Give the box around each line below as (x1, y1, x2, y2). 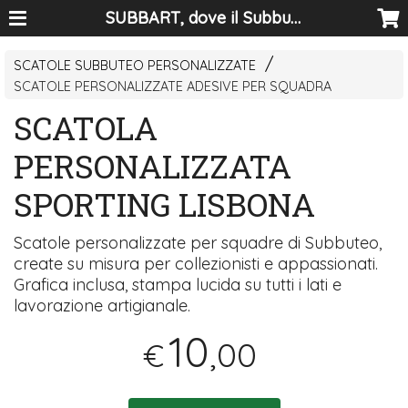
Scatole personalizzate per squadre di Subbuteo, (14, 232, 382, 254)
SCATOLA (14, 107, 158, 149)
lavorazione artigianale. (14, 295, 191, 317)
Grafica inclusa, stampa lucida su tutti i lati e (14, 274, 342, 296)
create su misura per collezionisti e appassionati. (14, 253, 379, 275)
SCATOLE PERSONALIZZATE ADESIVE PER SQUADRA (14, 78, 332, 96)
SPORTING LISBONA (14, 183, 316, 226)
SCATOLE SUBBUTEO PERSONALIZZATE (14, 57, 257, 75)
